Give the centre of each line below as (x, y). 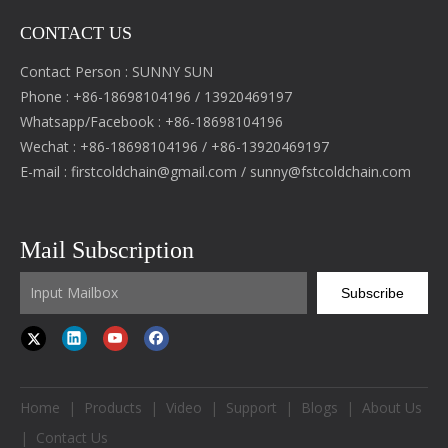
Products (113, 407)
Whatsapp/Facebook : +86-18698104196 (151, 121)
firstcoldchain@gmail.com (154, 171)
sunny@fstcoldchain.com (330, 171)
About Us (392, 407)
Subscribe (372, 293)
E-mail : (45, 171)
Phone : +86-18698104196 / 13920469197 (156, 96)
